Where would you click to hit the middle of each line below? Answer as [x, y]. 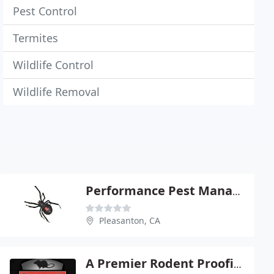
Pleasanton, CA [130, 220]
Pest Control [45, 11]
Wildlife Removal [57, 92]
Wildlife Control [54, 65]
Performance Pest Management [236, 191]
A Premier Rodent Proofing [238, 264]
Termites [36, 38]
